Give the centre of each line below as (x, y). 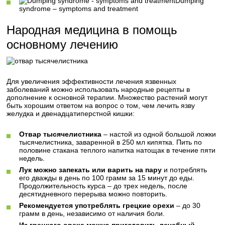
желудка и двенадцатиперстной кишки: (71, 114)
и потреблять (185, 170)
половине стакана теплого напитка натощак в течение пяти (118, 150)
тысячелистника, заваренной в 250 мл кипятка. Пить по (111, 142)
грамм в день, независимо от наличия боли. (92, 213)
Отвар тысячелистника (61, 134)
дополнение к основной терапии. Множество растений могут (107, 97)
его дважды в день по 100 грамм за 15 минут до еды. (107, 178)
